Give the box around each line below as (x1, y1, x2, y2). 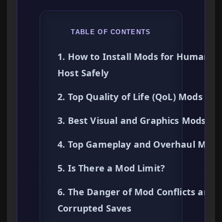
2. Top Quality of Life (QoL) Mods (57, 91, 203, 103)
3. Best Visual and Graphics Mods (57, 114, 206, 127)
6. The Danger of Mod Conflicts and (57, 186, 215, 198)
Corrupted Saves (57, 202, 132, 215)
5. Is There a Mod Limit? (57, 162, 166, 174)
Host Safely (57, 67, 109, 79)
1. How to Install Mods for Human (57, 51, 210, 63)
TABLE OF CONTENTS (71, 28, 151, 36)
